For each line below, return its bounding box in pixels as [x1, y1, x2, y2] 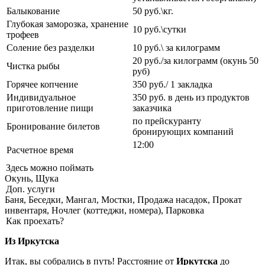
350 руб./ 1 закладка [132, 79, 212, 90]
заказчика [132, 103, 172, 114]
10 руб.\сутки [132, 24, 186, 35]
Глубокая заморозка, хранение [7, 19, 128, 30]
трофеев [7, 30, 39, 40]
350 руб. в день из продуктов [132, 92, 250, 103]
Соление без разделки [7, 43, 95, 53]
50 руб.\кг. [132, 6, 173, 17]
